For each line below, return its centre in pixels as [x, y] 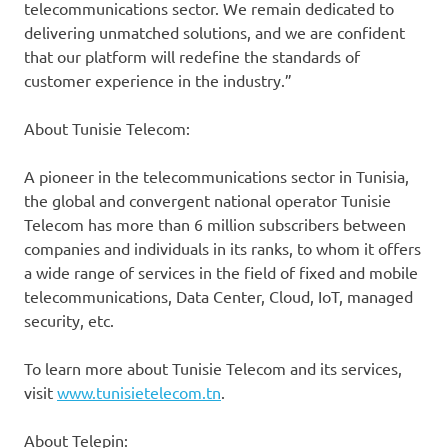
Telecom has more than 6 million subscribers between [215, 224]
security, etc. [69, 320]
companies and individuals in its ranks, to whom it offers [222, 248]
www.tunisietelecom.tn [139, 392]
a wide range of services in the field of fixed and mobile [221, 272]
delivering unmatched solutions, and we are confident [214, 32]
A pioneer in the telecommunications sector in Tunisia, [216, 176]
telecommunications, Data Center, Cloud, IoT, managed [218, 296]
